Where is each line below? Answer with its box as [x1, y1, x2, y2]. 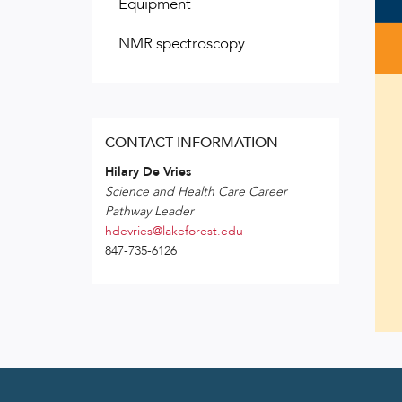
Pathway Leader [105, 202, 194, 220]
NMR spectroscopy [118, 32, 245, 54]
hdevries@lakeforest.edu [105, 222, 243, 240]
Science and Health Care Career [105, 182, 287, 200]
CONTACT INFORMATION [105, 132, 278, 153]
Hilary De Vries [105, 162, 191, 180]
